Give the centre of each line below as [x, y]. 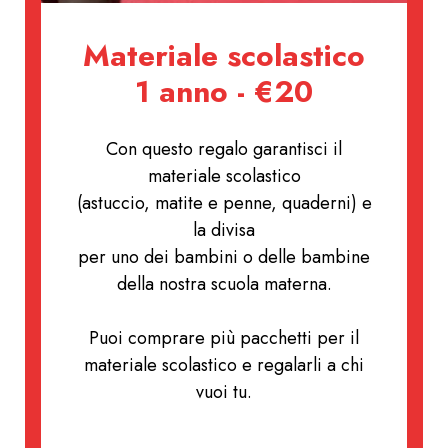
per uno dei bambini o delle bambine [224, 257]
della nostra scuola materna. [224, 284]
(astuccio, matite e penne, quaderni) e [224, 203]
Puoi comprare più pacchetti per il [224, 338]
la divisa [224, 230]
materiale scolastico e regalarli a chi [224, 365]
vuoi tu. [224, 392]
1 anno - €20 [224, 92]
